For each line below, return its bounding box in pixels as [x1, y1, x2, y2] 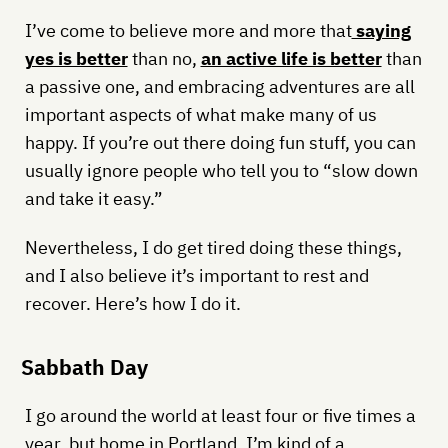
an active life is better [200, 46, 382, 70]
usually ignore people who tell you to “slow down [24, 158, 418, 182]
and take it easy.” [24, 186, 163, 210]
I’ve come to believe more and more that [24, 18, 352, 42]
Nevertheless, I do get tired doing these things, [24, 235, 402, 259]
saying [351, 18, 411, 42]
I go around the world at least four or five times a [24, 403, 416, 427]
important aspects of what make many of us [24, 102, 377, 126]
